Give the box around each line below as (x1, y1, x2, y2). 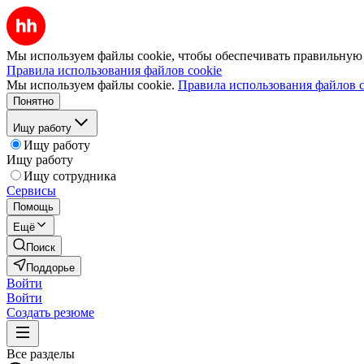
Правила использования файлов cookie (6, 63, 222, 77)
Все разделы (6, 347, 75, 361)
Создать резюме (6, 305, 94, 319)
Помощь (13, 201, 54, 213)
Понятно (13, 95, 54, 107)
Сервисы (6, 184, 56, 197)
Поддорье (26, 262, 75, 274)
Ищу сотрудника (24, 169, 116, 183)
